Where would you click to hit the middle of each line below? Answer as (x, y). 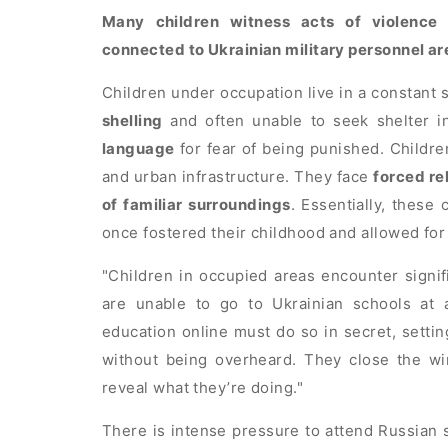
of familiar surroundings (196, 205)
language (138, 149)
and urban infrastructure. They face (238, 177)
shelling (132, 121)
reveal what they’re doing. (199, 388)
